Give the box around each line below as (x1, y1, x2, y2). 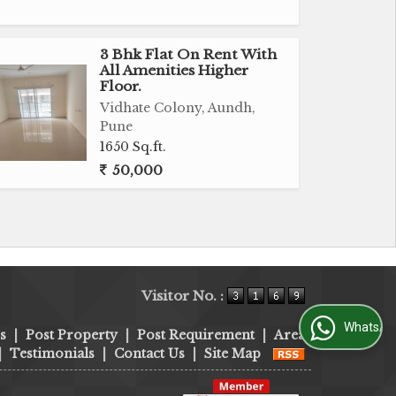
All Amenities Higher (100, 62, 249, 79)
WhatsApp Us (288, 320, 363, 335)
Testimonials (10, 346, 95, 362)
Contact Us (114, 346, 185, 362)
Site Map (204, 346, 261, 362)
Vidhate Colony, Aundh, (100, 100, 256, 116)
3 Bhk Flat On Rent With (100, 46, 278, 63)
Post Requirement (137, 327, 255, 343)
